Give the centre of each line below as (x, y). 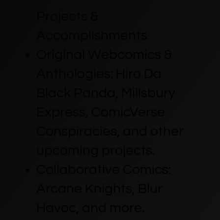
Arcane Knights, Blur (99, 189)
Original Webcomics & (104, 55)
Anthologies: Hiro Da (99, 74)
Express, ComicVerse (100, 112)
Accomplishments (92, 35)
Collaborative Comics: (103, 169)
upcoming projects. (95, 150)
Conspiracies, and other (110, 131)
